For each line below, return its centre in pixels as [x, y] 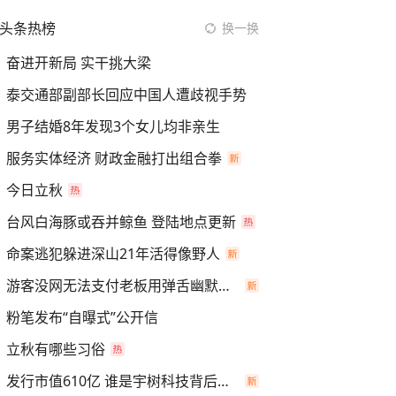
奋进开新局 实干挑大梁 [79, 63]
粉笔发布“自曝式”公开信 [82, 317]
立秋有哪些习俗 [56, 349]
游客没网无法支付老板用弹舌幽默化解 [224, 286]
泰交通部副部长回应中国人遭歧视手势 [126, 95]
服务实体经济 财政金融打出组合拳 [114, 158]
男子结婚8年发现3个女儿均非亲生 [113, 126]
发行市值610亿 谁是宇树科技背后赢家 [223, 381]
